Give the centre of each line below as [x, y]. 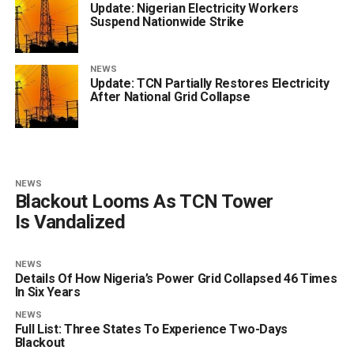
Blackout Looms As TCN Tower [144, 201]
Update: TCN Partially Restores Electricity [209, 83]
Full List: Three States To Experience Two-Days [151, 329]
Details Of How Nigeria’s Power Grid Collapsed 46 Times [176, 278]
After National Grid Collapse [170, 96]
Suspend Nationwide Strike [167, 21]
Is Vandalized [70, 222]
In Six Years [47, 292]
